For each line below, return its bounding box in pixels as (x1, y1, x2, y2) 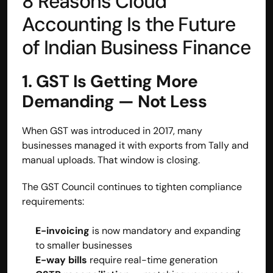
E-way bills (35, 253, 87, 266)
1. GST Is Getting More (22, 69, 197, 93)
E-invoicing (35, 224, 90, 237)
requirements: (22, 194, 84, 208)
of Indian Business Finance (22, 34, 250, 60)
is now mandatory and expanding (90, 224, 241, 237)
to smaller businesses (35, 238, 132, 252)
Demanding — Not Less (22, 90, 207, 113)
